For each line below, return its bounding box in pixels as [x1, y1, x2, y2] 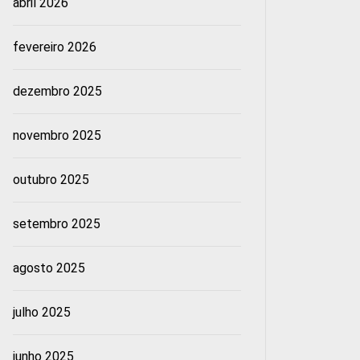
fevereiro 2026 [12, 39, 96, 55]
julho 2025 [12, 305, 71, 321]
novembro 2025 [12, 128, 101, 144]
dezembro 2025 [12, 84, 102, 100]
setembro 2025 [12, 216, 100, 232]
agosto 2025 [12, 260, 85, 276]
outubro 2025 [12, 172, 89, 188]
